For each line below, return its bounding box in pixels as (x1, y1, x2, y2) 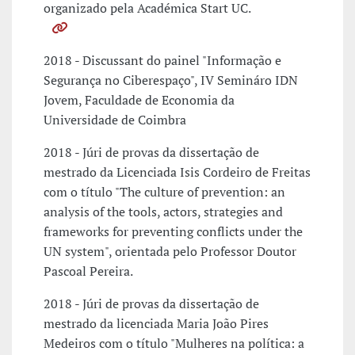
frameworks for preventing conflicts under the (44, 223, 303, 241)
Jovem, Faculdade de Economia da (44, 91, 235, 109)
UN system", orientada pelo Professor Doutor (44, 242, 296, 261)
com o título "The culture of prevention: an (44, 183, 285, 201)
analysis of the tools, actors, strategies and (44, 203, 283, 221)
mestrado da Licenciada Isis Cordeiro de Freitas (44, 163, 311, 181)
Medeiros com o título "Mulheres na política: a (44, 334, 304, 353)
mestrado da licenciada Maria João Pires (44, 315, 269, 333)
